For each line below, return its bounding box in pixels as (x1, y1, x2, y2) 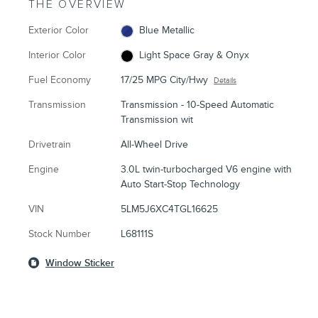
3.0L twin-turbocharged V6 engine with (121, 163, 292, 176)
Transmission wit (121, 114, 194, 126)
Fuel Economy (28, 74, 91, 87)
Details (214, 76, 237, 86)
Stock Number (28, 228, 91, 241)
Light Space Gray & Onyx (138, 49, 249, 62)
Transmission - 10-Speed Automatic (121, 99, 275, 111)
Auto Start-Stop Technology (121, 178, 241, 191)
